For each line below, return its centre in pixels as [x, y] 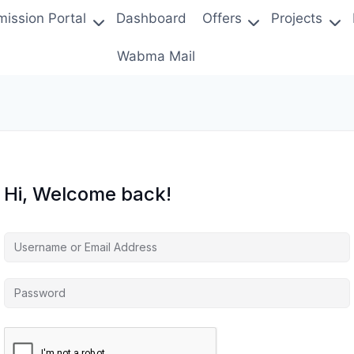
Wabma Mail [156, 56]
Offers [222, 19]
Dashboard [151, 19]
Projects [297, 19]
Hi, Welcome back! [88, 194]
